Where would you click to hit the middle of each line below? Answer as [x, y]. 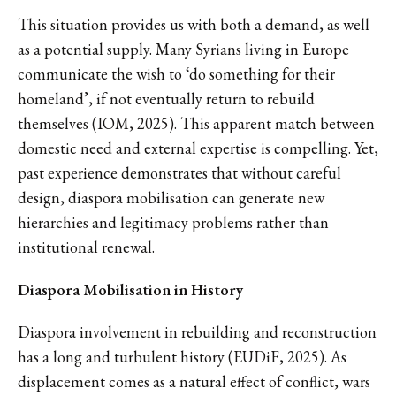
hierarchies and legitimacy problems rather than [173, 222]
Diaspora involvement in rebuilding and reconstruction [197, 331]
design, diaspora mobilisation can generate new [171, 197]
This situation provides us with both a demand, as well [194, 24]
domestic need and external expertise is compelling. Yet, [198, 148]
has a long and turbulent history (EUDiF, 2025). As [182, 356]
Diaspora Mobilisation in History [130, 289]
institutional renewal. [86, 247]
